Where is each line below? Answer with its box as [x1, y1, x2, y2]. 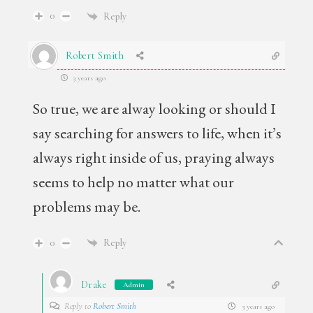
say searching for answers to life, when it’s [33, 123, 282, 143]
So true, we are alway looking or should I [33, 99, 277, 119]
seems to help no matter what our [33, 172, 235, 192]
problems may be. [33, 196, 141, 217]
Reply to [64, 300, 94, 312]
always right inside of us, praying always [33, 147, 275, 168]
